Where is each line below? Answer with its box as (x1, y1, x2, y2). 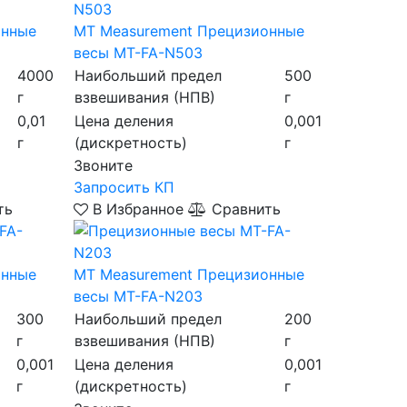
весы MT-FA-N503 (73, 43, 203, 62)
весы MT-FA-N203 (73, 286, 203, 305)
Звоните (73, 155, 133, 174)
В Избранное (87, 199, 188, 218)
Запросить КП (73, 177, 174, 196)
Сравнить (206, 199, 281, 218)
